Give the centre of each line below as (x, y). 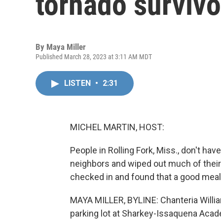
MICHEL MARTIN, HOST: (117, 127)
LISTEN (78, 83)
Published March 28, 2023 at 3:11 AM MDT (94, 57)
